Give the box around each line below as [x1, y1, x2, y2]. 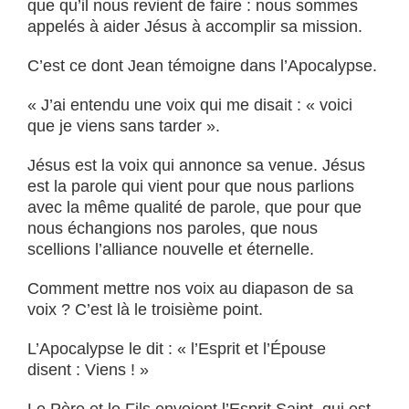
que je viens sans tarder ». [27, 117, 220, 135]
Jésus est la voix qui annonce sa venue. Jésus [27, 156, 365, 174]
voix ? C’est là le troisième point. [27, 300, 263, 319]
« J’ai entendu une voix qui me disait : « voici [27, 96, 352, 114]
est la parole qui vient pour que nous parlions [27, 177, 354, 195]
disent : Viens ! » [27, 361, 149, 379]
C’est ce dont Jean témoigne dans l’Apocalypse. [27, 57, 377, 75]
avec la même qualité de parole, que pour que [27, 198, 362, 216]
